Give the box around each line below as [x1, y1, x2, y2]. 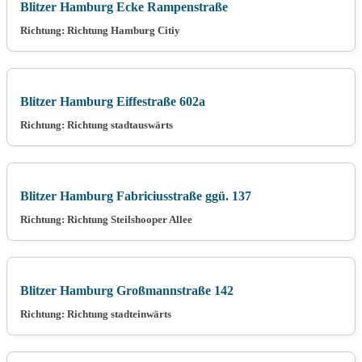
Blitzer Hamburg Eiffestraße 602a [20, 94, 205, 108]
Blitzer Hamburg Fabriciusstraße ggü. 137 [20, 188, 251, 203]
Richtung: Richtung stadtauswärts [20, 118, 173, 131]
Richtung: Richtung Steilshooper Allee [20, 213, 192, 225]
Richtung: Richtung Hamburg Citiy [20, 23, 180, 36]
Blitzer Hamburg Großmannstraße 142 [20, 283, 234, 297]
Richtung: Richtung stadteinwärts [20, 307, 171, 320]
